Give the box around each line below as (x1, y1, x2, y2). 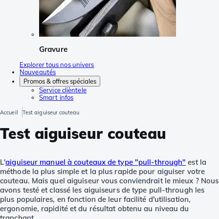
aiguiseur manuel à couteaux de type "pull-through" (5, 157, 186, 167)
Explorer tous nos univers (20, 60, 94, 68)
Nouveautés (20, 67, 56, 76)
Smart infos (39, 93, 74, 101)
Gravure (39, 44, 67, 54)
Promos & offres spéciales (23, 77, 96, 85)
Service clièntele (39, 86, 87, 94)
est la (186, 157, 206, 167)
